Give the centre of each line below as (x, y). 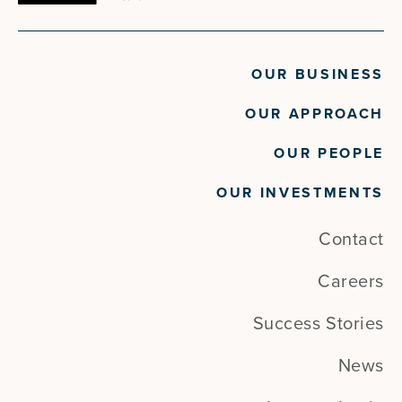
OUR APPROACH (314, 114)
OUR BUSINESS (317, 75)
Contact (351, 240)
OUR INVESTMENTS (300, 193)
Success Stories (318, 324)
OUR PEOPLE (329, 154)
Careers (351, 282)
